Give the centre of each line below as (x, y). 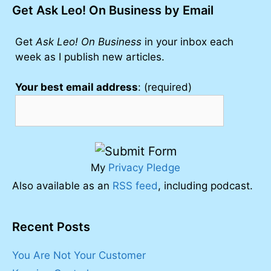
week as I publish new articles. (90, 57)
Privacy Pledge (144, 167)
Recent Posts (51, 227)
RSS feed (135, 185)
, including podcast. (205, 185)
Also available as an (62, 185)
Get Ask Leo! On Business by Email (113, 10)
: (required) (165, 87)
